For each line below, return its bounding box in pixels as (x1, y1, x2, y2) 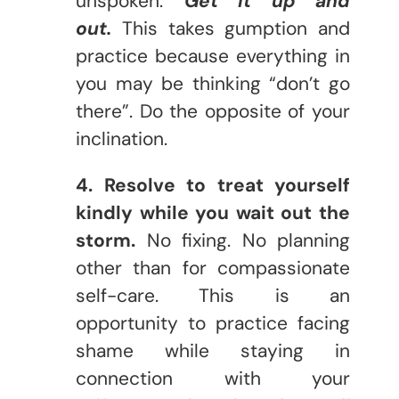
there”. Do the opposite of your (76, 99, 350, 124)
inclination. (76, 126, 167, 151)
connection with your (76, 366, 350, 391)
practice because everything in (76, 44, 350, 69)
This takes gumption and (111, 16, 350, 41)
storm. (76, 228, 135, 253)
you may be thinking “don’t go (76, 71, 350, 96)
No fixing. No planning (135, 228, 350, 253)
